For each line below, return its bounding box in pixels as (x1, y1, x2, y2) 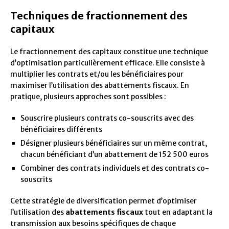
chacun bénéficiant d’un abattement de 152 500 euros (20, 150, 209, 159)
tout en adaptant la (143, 208, 213, 217)
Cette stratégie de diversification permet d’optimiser (10, 196, 197, 206)
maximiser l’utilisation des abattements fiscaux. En (10, 81, 189, 90)
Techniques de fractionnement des (10, 9, 188, 22)
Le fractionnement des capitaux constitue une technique (10, 47, 208, 57)
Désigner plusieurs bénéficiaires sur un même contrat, (20, 139, 207, 148)
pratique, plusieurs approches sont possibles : (10, 92, 166, 102)
